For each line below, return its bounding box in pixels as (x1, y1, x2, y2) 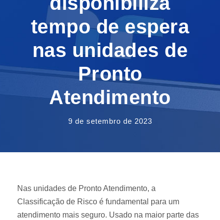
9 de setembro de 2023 (68, 117, 152, 126)
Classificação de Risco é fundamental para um (17, 197, 179, 206)
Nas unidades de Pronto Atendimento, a (17, 184, 156, 193)
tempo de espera (30, 16, 190, 38)
